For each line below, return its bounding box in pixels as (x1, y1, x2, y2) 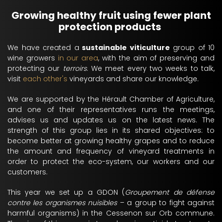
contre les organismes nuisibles (7, 198, 117, 208)
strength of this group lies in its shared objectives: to (7, 125, 215, 135)
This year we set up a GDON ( (7, 187, 125, 197)
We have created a (7, 43, 79, 53)
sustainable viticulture (79, 43, 170, 53)
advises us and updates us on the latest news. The (7, 115, 215, 125)
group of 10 (169, 43, 215, 53)
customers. (7, 167, 48, 177)
